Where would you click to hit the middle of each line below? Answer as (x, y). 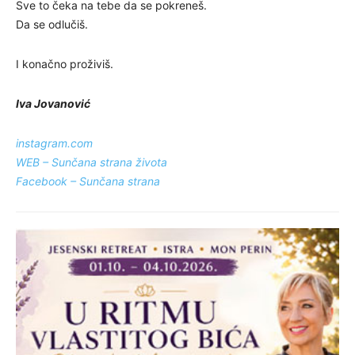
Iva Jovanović (53, 103)
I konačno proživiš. (65, 63)
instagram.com (54, 143)
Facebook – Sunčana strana (88, 181)
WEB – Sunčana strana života (92, 162)
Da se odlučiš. (52, 24)
